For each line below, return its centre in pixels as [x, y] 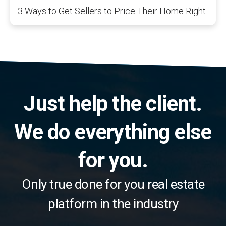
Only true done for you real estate [113, 184]
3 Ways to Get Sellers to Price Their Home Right [112, 11]
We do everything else [113, 132]
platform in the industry [113, 204]
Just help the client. [113, 103]
